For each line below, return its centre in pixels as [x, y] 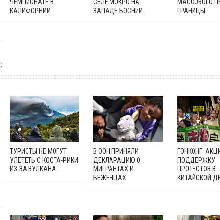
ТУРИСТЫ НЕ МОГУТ [38, 151]
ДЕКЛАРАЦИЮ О [117, 160]
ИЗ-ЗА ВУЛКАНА [33, 169]
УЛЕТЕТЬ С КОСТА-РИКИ [44, 160]
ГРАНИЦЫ [191, 11]
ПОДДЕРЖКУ [196, 160]
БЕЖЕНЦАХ [110, 178]
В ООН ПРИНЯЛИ [116, 151]
